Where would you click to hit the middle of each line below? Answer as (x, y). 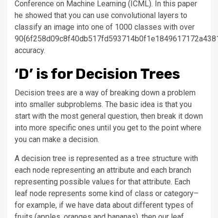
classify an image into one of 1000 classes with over (105, 27)
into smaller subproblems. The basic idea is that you (103, 104)
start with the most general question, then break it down (109, 116)
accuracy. (30, 50)
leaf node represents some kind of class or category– (107, 193)
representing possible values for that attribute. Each (102, 182)
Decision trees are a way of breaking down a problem (105, 92)
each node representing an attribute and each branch (103, 170)
